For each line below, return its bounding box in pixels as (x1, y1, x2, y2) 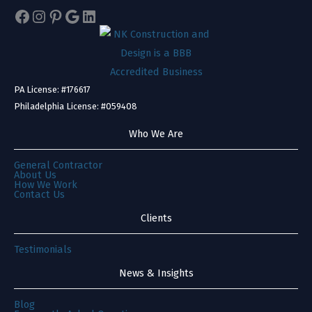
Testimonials (14, 243, 72, 256)
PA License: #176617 (14, 84, 91, 95)
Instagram (30, 6, 106, 26)
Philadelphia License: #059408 (14, 101, 137, 111)
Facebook (13, 6, 84, 26)
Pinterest (47, 6, 115, 26)
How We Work (14, 178, 77, 191)
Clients (140, 212, 172, 224)
